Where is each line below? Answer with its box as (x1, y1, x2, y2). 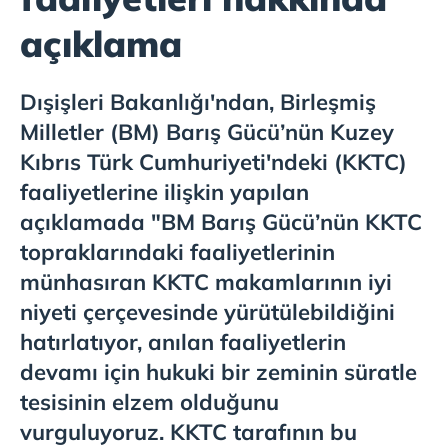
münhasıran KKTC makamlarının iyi (20, 268, 392, 296)
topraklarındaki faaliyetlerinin (20, 238, 335, 266)
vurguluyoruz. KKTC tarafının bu (20, 418, 357, 446)
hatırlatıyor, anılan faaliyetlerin (20, 328, 346, 356)
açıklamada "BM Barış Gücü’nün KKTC (20, 208, 422, 236)
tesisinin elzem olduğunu (20, 388, 279, 416)
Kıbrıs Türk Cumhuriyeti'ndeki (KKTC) (20, 148, 407, 176)
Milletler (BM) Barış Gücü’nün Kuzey (20, 118, 394, 146)
